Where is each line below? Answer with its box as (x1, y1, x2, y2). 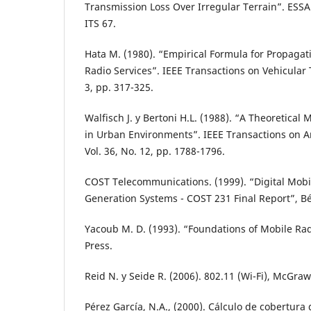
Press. (85, 239, 112, 253)
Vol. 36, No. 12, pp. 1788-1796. (85, 144, 225, 158)
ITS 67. (85, 17, 116, 31)
